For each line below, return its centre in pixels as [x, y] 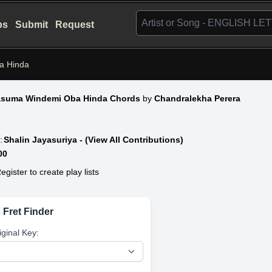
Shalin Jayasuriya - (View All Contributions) [94, 139]
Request [75, 25]
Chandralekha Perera [198, 98]
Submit [32, 25]
